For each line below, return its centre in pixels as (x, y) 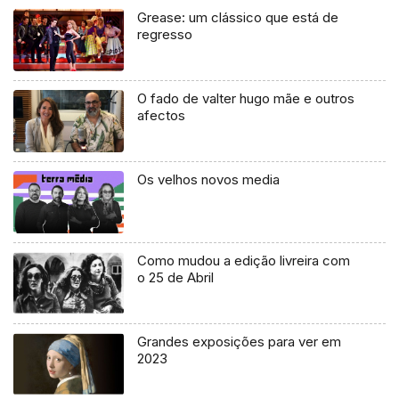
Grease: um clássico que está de (238, 17)
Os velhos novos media (209, 179)
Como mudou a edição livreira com (244, 260)
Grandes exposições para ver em (240, 341)
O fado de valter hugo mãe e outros (246, 98)
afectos (162, 115)
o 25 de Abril (176, 277)
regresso (165, 34)
